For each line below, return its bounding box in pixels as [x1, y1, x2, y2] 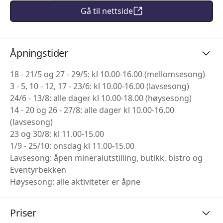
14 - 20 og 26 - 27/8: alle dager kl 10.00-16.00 [10, 104, 174, 115]
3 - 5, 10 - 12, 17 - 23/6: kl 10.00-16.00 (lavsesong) [10, 80, 189, 92]
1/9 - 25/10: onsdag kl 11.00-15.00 [10, 140, 134, 151]
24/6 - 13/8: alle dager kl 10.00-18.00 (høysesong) [10, 92, 192, 104]
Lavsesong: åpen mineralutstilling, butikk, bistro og [10, 152, 203, 163]
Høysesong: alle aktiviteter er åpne [10, 176, 140, 187]
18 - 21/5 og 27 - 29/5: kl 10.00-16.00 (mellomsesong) [10, 68, 205, 80]
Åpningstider [10, 46, 69, 60]
